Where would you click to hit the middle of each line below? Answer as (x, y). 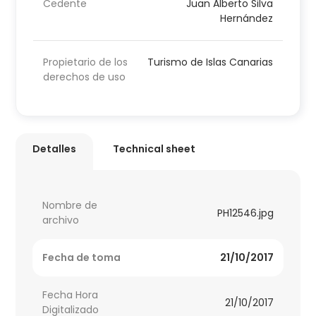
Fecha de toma (82, 258)
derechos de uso (85, 77)
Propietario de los (86, 62)
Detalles (55, 149)
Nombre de (70, 206)
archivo (61, 220)
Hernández (246, 19)
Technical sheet (154, 149)
